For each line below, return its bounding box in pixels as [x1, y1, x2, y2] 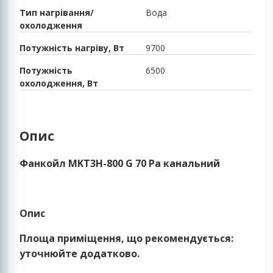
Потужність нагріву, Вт [19, 41, 125, 54]
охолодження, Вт [19, 77, 99, 89]
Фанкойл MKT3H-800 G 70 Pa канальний [19, 157, 221, 171]
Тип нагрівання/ [19, 6, 94, 18]
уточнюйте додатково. [19, 247, 140, 261]
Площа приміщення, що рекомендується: [19, 232, 234, 246]
